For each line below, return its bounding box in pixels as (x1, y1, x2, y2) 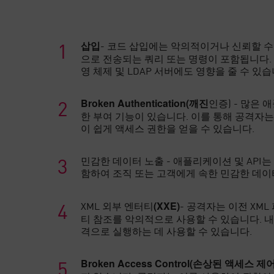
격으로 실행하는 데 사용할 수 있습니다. (81, 223, 253, 239)
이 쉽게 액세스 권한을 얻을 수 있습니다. (81, 120, 255, 136)
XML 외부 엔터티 (81, 198, 154, 213)
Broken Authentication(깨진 (81, 96, 209, 111)
